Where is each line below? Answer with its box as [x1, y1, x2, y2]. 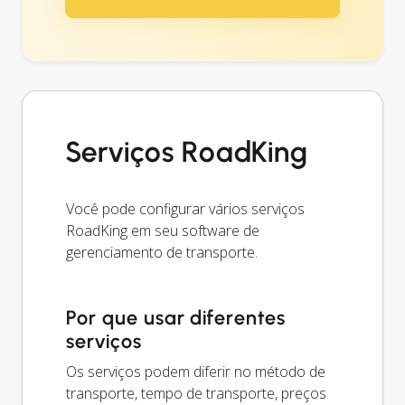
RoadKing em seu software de [66, 220, 259, 240]
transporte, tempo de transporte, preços [66, 382, 326, 403]
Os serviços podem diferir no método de [66, 361, 325, 381]
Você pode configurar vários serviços [66, 198, 305, 219]
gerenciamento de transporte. [66, 241, 258, 262]
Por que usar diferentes [66, 305, 287, 330]
